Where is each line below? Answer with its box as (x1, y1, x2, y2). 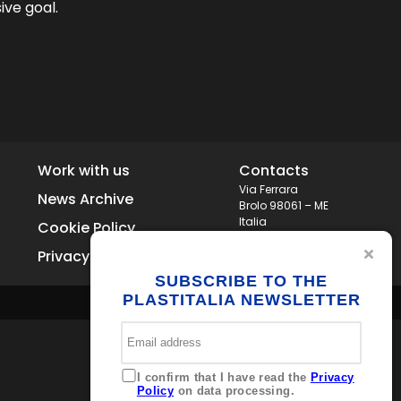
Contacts (238, 160, 309, 181)
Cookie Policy (38, 218, 136, 238)
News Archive (38, 189, 134, 209)
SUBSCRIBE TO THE (155, 272, 328, 290)
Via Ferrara (238, 182, 298, 197)
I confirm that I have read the (136, 371, 311, 384)
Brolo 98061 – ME (238, 198, 328, 213)
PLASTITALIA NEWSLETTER (122, 291, 361, 309)
